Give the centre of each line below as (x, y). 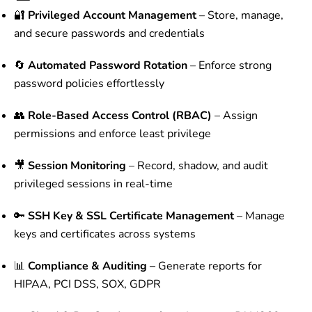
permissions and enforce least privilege (112, 134)
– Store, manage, (240, 16)
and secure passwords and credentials (109, 34)
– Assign (235, 116)
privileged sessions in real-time (93, 184)
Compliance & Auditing (87, 266)
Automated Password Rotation (108, 66)
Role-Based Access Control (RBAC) (120, 116)
